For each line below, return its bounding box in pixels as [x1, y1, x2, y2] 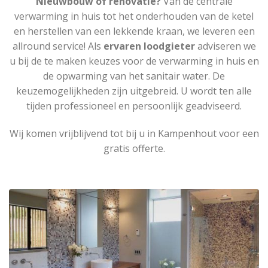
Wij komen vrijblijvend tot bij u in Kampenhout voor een [9, 126, 259, 140]
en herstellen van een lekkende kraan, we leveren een [13, 24, 255, 38]
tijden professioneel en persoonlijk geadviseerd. [26, 99, 242, 112]
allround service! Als [12, 39, 103, 53]
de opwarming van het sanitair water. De [43, 69, 225, 83]
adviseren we [194, 39, 256, 53]
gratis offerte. [103, 141, 165, 155]
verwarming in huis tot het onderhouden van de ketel [14, 9, 254, 23]
